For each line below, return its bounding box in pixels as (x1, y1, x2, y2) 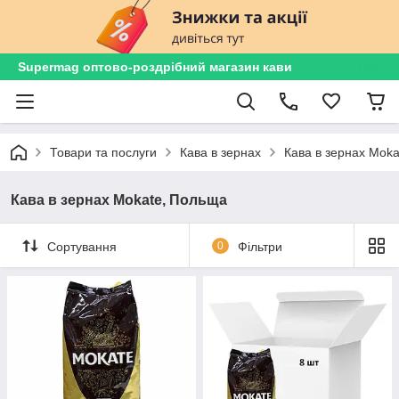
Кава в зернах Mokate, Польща (11, 192, 227, 208)
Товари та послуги (50, 145, 157, 159)
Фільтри (237, 239, 282, 254)
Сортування (47, 239, 117, 254)
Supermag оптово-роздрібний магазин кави (18, 60, 292, 74)
